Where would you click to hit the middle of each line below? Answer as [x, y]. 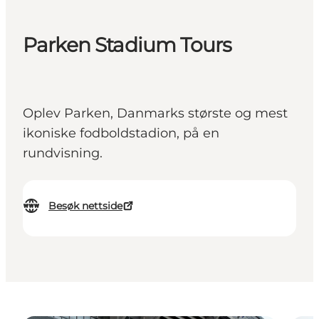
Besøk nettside [85, 206]
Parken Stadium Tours [127, 45]
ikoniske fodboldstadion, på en [121, 134]
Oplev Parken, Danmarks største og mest [155, 114]
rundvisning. [63, 153]
